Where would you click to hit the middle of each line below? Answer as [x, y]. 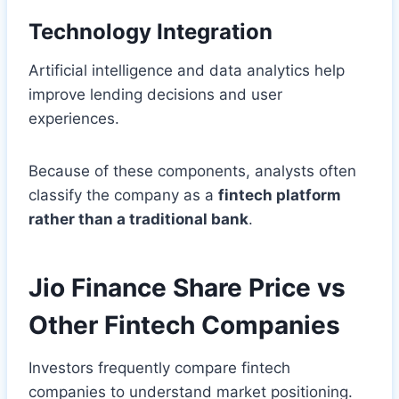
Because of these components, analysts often [192, 171]
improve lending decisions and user [155, 94]
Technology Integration [151, 31]
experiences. [74, 118]
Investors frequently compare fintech [159, 367]
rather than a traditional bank [138, 219]
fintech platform [280, 195]
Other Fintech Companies [184, 325]
